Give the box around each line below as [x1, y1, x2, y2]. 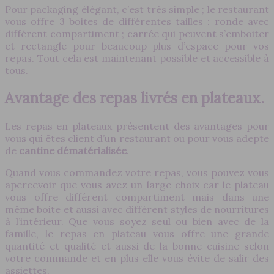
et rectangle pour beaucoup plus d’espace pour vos [5, 39, 269, 52]
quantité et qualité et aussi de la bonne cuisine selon [5, 239, 269, 252]
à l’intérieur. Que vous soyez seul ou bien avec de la [5, 215, 269, 228]
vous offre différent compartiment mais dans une [5, 190, 269, 203]
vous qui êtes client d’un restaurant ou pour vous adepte [5, 131, 269, 144]
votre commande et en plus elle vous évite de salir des [5, 251, 269, 264]
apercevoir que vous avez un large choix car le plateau [5, 178, 269, 191]
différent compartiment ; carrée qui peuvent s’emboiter [5, 27, 269, 40]
